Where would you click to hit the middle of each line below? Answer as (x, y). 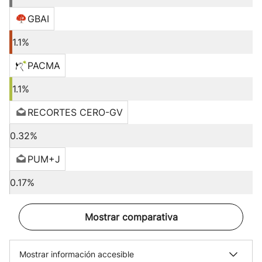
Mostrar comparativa (131, 217)
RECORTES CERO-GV (75, 112)
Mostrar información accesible (77, 254)
